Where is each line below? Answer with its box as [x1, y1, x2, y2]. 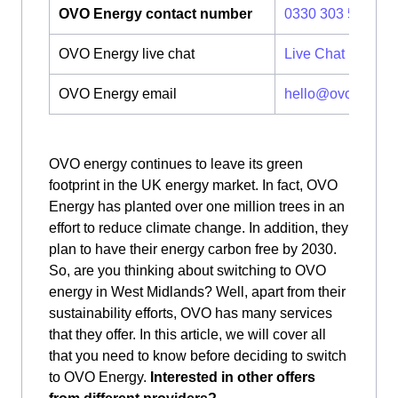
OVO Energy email [59, 86, 177, 101]
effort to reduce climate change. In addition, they [49, 220, 348, 235]
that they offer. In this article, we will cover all [49, 327, 326, 342]
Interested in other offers [150, 370, 315, 385]
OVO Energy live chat [59, 46, 195, 61]
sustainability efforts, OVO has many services [49, 306, 332, 321]
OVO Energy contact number [59, 6, 252, 21]
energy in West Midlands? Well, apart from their [49, 284, 346, 299]
